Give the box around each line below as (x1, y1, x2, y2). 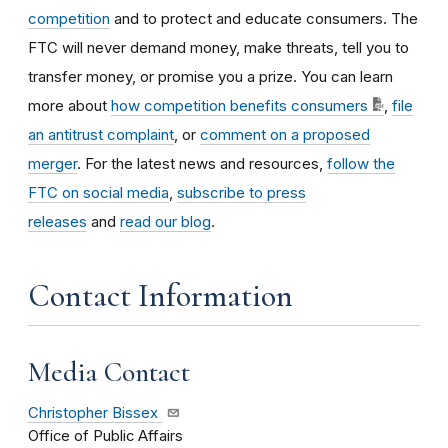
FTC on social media (28, 182, 169, 202)
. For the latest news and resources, (77, 153, 327, 173)
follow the (327, 153, 395, 173)
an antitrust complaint (28, 124, 174, 144)
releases (28, 211, 87, 231)
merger (28, 153, 77, 173)
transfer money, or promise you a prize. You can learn (28, 66, 393, 86)
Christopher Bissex (28, 404, 158, 423)
